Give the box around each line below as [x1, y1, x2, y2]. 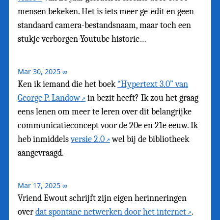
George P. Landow [18, 93, 80, 104]
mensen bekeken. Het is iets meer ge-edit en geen [18, 6, 194, 17]
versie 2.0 [71, 134, 105, 145]
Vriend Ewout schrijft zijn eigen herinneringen [18, 193, 187, 204]
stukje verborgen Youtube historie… [18, 34, 146, 45]
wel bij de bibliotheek [110, 134, 189, 145]
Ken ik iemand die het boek [18, 79, 117, 90]
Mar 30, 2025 [18, 67, 60, 77]
